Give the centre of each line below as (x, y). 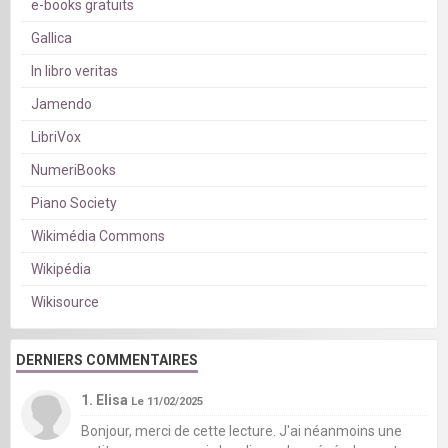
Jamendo (61, 103)
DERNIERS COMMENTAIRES (107, 359)
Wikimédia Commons (98, 235)
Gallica (51, 37)
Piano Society (74, 202)
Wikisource (65, 301)
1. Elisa (106, 399)
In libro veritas (74, 70)
